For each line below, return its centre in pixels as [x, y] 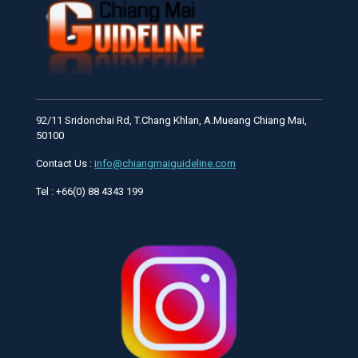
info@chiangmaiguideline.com [165, 163]
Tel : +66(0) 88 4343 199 [89, 191]
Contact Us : [65, 163]
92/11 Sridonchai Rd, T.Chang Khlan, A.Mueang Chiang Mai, [171, 120]
